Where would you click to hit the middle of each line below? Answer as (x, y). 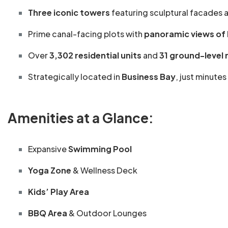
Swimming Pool (100, 149)
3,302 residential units (95, 55)
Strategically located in (75, 77)
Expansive (48, 149)
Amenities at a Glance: (81, 118)
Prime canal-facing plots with (86, 34)
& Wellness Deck (104, 170)
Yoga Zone (50, 170)
